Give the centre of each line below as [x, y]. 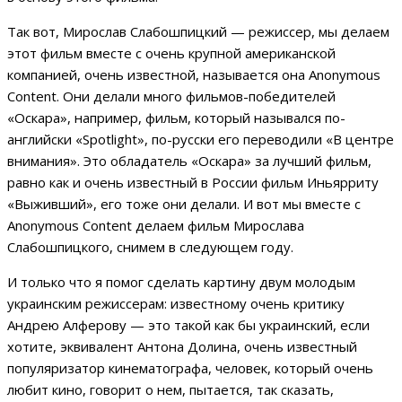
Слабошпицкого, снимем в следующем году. [150, 246]
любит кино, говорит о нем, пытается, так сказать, [170, 389]
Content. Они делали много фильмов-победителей [171, 96]
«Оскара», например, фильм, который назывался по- [176, 117]
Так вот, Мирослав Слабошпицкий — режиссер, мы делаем [198, 31]
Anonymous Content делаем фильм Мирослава [156, 225]
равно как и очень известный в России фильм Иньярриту [193, 182]
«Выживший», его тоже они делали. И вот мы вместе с [184, 203]
